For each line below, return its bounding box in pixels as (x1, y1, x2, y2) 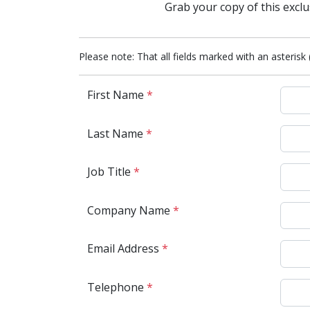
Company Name (87, 202, 173, 218)
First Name (87, 87, 147, 102)
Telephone (87, 279, 147, 295)
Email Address (87, 241, 162, 257)
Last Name (87, 125, 146, 141)
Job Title (87, 164, 134, 180)
